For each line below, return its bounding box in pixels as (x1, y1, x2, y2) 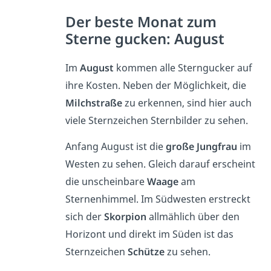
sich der (65, 209, 104, 223)
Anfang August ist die (65, 139, 166, 153)
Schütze (127, 244, 165, 258)
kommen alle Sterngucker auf (113, 60, 252, 74)
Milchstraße (65, 96, 122, 109)
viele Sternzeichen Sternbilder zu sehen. (65, 113, 250, 127)
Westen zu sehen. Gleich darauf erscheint (65, 157, 255, 171)
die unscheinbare (65, 174, 147, 188)
